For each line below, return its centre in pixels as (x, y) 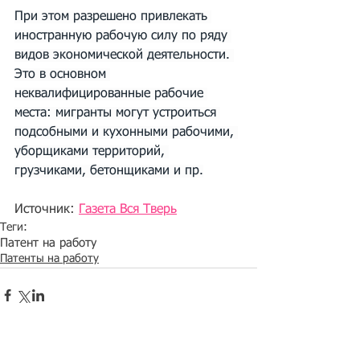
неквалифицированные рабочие (111, 94)
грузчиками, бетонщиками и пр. (109, 171)
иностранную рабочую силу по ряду (123, 36)
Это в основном (62, 75)
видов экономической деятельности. (124, 55)
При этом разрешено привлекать (113, 17)
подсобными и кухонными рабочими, (126, 133)
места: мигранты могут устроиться (117, 113)
